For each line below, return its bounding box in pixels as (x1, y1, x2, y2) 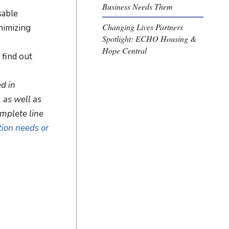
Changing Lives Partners (102, 21, 184, 33)
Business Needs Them (102, 1, 173, 12)
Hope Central (102, 45, 147, 56)
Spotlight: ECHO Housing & (102, 33, 197, 44)
